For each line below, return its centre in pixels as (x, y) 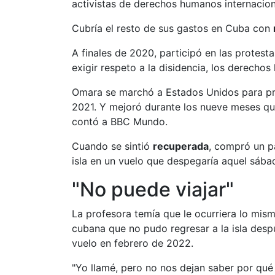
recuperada (181, 146)
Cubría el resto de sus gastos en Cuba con (172, 28)
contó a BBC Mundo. (120, 122)
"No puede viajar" (153, 189)
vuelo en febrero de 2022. (133, 243)
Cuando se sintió (112, 146)
